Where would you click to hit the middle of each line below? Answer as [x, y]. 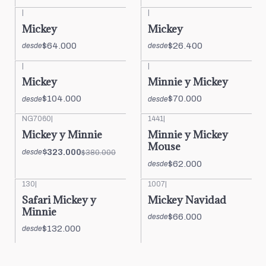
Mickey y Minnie [62, 135]
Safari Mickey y [59, 199]
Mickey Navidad [187, 199]
